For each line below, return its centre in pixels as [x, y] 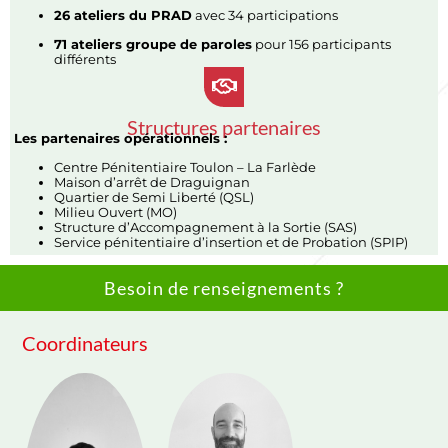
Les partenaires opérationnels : [121, 138]
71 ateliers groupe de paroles [153, 45]
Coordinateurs [85, 343]
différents [85, 60]
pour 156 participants [322, 45]
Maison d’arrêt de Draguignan [152, 183]
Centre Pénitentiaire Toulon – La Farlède [185, 168]
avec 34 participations [265, 15]
